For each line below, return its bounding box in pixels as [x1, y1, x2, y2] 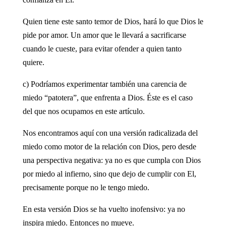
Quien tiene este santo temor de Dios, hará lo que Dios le [22, 17, 203, 26]
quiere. [22, 58, 44, 67]
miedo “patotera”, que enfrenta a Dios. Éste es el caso [22, 93, 193, 102]
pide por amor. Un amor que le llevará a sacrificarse [22, 30, 186, 39]
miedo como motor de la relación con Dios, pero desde [22, 142, 196, 151]
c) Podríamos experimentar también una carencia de [22, 79, 187, 88]
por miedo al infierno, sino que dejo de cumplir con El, [22, 169, 196, 178]
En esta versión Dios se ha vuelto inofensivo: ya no [22, 204, 185, 213]
